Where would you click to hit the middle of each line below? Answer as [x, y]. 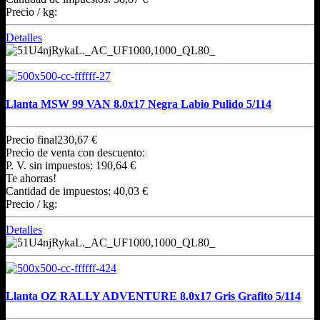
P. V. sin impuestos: [51, 165]
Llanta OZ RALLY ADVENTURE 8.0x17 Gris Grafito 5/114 [153, 296]
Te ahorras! [31, 178]
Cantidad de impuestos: [60, 191]
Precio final [31, 139]
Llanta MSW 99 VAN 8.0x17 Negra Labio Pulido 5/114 [139, 104]
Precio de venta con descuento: [75, 152]
